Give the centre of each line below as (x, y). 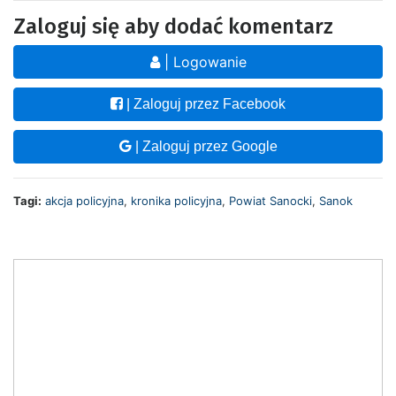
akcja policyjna (84, 201)
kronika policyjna (176, 201)
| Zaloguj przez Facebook (204, 104)
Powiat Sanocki (270, 201)
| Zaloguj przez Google (204, 147)
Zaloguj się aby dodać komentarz (173, 27)
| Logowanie (203, 62)
